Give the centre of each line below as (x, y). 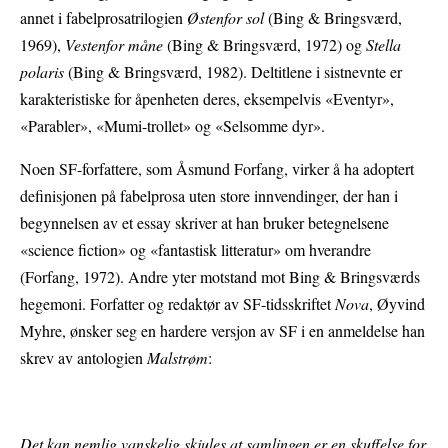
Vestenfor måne (116, 45)
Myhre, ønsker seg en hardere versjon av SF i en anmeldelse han (222, 331)
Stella (383, 45)
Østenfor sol (227, 18)
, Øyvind (397, 304)
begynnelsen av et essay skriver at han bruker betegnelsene (204, 223)
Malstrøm (177, 358)
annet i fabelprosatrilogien (103, 18)
